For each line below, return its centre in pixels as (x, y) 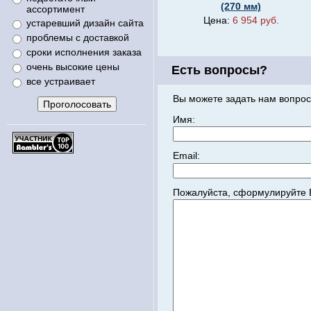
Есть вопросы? (219, 70)
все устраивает (61, 81)
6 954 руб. (255, 20)
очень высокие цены (73, 67)
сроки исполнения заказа (84, 52)
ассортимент (56, 9)
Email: (186, 156)
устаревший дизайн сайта (85, 23)
